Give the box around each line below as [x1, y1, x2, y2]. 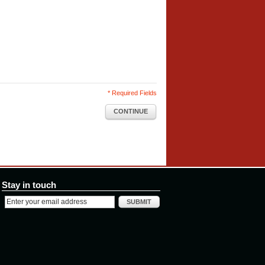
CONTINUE [114, 108, 148, 115]
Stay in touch [2, 180, 56, 190]
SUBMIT [127, 198, 151, 206]
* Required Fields [108, 89, 157, 97]
